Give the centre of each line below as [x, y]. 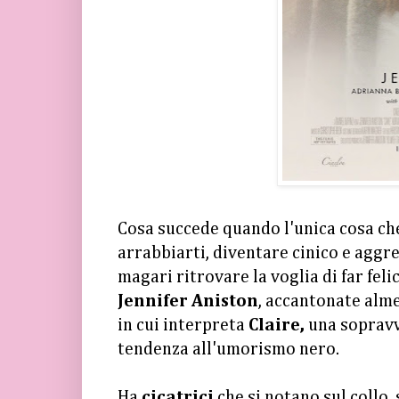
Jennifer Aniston [188, 301]
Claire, [278, 325]
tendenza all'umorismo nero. [228, 349]
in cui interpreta [183, 325]
